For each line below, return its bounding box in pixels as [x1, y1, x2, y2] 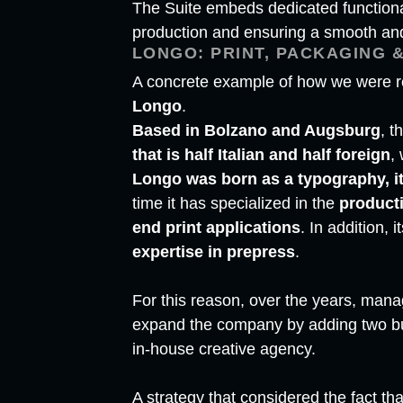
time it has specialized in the [131, 194, 339, 213]
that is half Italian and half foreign [131, 146, 390, 165]
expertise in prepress [131, 243, 295, 262]
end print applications [131, 219, 300, 237]
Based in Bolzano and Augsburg [131, 121, 381, 140]
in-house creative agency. [131, 340, 316, 359]
